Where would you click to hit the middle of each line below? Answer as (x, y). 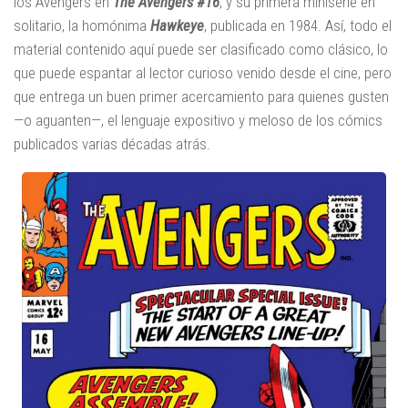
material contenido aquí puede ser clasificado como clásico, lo (201, 49)
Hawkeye (177, 25)
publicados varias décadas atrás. (112, 143)
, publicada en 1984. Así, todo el (298, 25)
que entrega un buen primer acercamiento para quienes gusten (201, 96)
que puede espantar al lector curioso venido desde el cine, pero (203, 72)
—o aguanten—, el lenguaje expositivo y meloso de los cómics (198, 120)
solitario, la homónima (82, 25)
